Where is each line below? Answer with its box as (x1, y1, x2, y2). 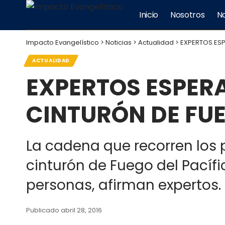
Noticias (105, 38, 132, 47)
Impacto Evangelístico (26, 38, 99, 47)
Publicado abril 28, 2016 (26, 205, 102, 215)
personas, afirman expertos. (26, 175, 221, 195)
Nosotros (170, 9, 205, 21)
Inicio (139, 9, 159, 21)
